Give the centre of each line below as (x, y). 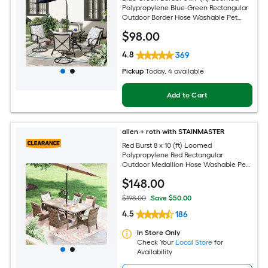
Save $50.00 (171, 198)
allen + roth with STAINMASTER (173, 132)
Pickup (133, 71)
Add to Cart (187, 95)
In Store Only (159, 232)
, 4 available (185, 71)
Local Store (194, 242)
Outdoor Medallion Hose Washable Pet (185, 164)
